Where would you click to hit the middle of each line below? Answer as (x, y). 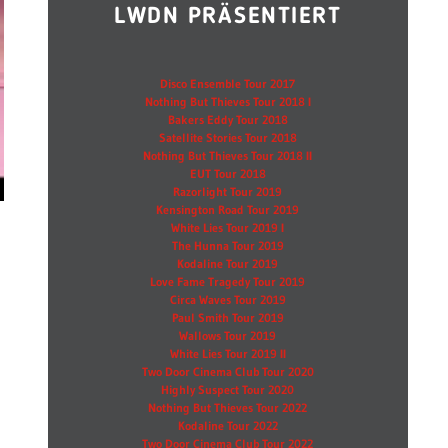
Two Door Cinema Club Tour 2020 (227, 371)
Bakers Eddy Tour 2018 (227, 119)
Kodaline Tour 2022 (227, 425)
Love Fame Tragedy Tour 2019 (228, 281)
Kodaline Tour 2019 (228, 263)
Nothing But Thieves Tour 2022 (228, 407)
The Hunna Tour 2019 (227, 245)
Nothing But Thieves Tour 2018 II (228, 155)
